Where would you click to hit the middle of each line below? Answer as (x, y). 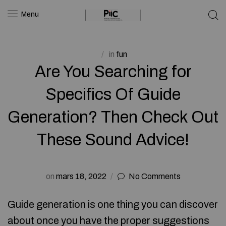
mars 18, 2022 (81, 176)
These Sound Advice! (113, 140)
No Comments (154, 176)
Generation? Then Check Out (113, 117)
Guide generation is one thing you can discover (113, 204)
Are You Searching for (113, 72)
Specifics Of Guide (113, 94)
